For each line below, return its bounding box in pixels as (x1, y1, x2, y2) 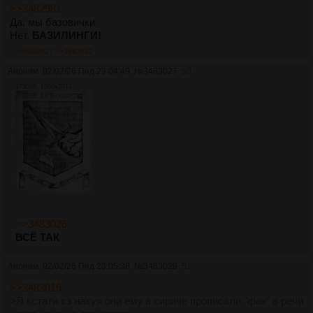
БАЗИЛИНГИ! (32, 29, 101, 41)
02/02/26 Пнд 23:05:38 (43, 261, 130, 272)
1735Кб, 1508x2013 (15, 82, 72, 90)
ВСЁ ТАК (15, 231, 59, 244)
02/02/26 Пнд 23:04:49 (43, 66, 130, 76)
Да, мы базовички (10, 15, 95, 28)
